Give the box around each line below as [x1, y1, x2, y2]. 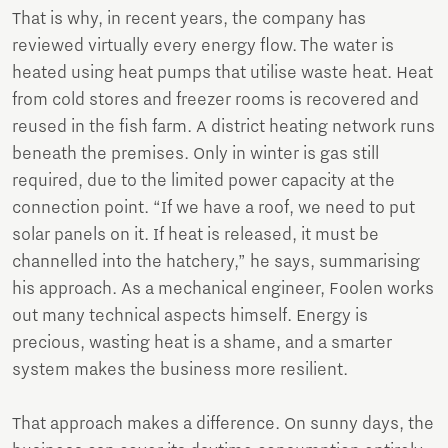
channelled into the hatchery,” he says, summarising [12, 252, 420, 273]
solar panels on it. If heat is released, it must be [12, 225, 379, 246]
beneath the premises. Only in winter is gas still [12, 144, 379, 165]
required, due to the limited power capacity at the [12, 171, 395, 192]
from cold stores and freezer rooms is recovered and [12, 90, 419, 111]
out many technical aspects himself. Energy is [12, 306, 368, 327]
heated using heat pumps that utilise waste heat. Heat [12, 63, 433, 84]
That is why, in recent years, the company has [12, 9, 366, 30]
